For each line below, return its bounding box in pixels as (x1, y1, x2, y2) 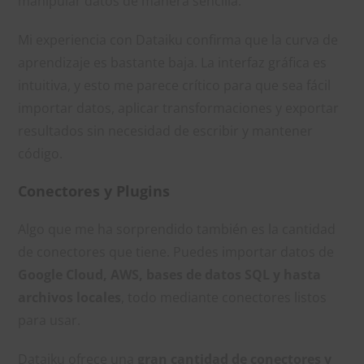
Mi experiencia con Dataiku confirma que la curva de (18, 30, 339, 49)
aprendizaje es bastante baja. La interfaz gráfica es (18, 53, 327, 71)
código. (18, 144, 63, 162)
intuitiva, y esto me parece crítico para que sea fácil (18, 76, 331, 94)
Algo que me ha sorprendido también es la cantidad (18, 219, 336, 238)
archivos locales (18, 288, 122, 306)
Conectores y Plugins (18, 180, 171, 201)
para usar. (18, 310, 81, 329)
